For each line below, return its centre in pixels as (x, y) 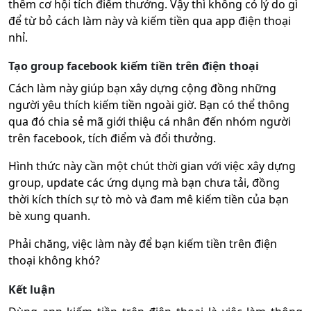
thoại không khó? (54, 261)
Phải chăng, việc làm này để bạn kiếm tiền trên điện (143, 244)
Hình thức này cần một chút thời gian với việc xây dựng (152, 166)
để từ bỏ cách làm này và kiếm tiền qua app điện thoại (150, 21)
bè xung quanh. (49, 216)
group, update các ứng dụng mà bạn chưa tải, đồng (144, 183)
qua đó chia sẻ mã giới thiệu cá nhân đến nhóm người (150, 122)
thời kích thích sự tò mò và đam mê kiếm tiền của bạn (149, 200)
